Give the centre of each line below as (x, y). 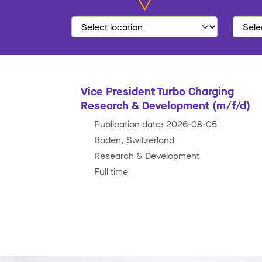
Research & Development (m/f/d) (166, 105)
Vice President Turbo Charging (157, 91)
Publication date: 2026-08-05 (156, 124)
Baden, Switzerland (134, 139)
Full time (111, 171)
